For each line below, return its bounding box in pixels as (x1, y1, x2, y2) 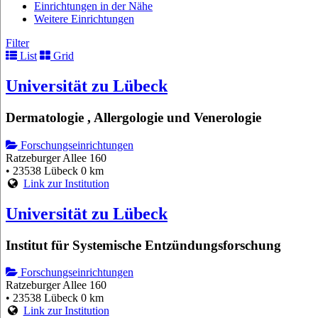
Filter (6, 37, 29, 50)
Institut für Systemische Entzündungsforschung (6, 237, 281, 253)
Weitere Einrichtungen (34, 13, 134, 26)
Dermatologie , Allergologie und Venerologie (6, 110, 261, 126)
